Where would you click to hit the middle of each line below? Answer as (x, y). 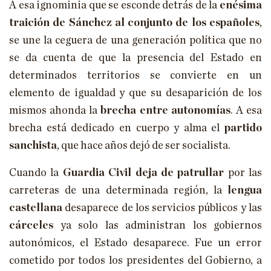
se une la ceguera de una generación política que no (135, 41)
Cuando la (36, 173)
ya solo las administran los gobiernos (158, 226)
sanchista (33, 146)
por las (243, 173)
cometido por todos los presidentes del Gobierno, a (135, 261)
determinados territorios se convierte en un (135, 76)
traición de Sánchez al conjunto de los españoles (134, 23)
